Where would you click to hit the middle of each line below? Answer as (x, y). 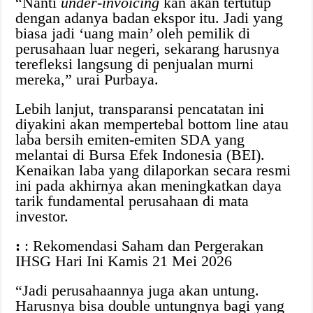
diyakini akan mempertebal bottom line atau (152, 124)
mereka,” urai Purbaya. (87, 80)
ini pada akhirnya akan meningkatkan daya (149, 186)
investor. (42, 217)
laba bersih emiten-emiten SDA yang (130, 140)
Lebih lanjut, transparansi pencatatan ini (140, 109)
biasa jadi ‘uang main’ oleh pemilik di (133, 34)
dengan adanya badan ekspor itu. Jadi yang (150, 18)
